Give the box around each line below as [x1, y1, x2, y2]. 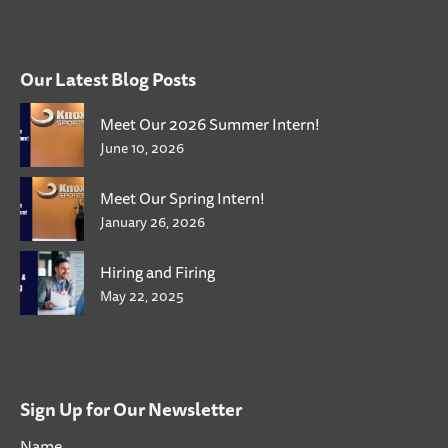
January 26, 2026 [100, 211, 205, 234]
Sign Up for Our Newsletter [20, 395, 242, 424]
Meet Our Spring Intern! [100, 185, 265, 212]
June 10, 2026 [100, 137, 184, 160]
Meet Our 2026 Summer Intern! [100, 111, 320, 138]
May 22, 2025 [100, 285, 184, 308]
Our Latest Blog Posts [20, 65, 196, 94]
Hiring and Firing [100, 259, 215, 286]
